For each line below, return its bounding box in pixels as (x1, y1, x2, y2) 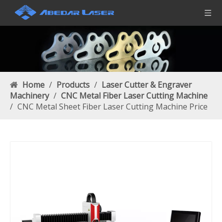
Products (56, 79, 90, 91)
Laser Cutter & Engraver (102, 79, 192, 91)
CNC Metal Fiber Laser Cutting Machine (61, 90, 208, 102)
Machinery (10, 90, 49, 102)
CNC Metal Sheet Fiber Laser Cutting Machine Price (17, 101, 208, 112)
